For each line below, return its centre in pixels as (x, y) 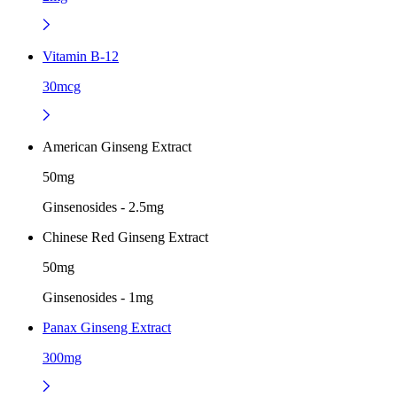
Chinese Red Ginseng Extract (125, 237)
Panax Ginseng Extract (107, 327)
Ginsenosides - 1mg (98, 297)
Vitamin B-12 (81, 56)
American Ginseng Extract (117, 146)
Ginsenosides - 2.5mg (103, 206)
